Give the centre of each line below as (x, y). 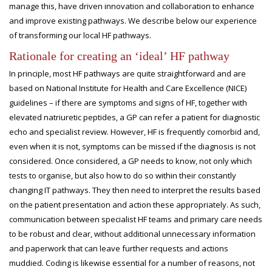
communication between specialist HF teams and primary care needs (136, 219)
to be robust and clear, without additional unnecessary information (132, 234)
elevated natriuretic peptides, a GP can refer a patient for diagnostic (134, 117)
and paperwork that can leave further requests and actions (119, 248)
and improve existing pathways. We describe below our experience (133, 21)
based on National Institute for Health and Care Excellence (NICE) (128, 88)
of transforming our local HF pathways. (80, 35)
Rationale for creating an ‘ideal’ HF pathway (119, 56)
